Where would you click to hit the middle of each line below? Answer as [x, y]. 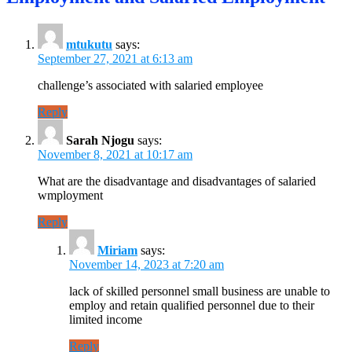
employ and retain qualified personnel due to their [192, 305]
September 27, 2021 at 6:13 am [115, 58]
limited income [106, 319]
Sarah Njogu [100, 140]
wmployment [70, 195]
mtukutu [89, 44]
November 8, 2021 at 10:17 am [115, 154]
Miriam [117, 250]
